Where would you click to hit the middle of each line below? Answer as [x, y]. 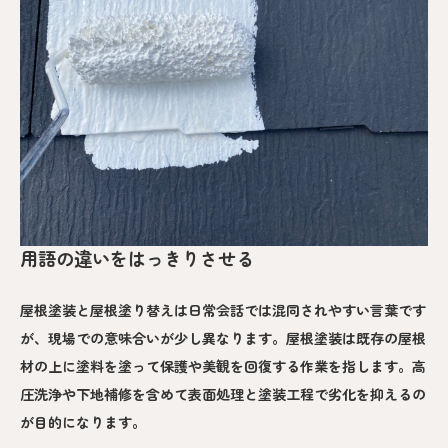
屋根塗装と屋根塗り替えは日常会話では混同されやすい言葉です [223, 309]
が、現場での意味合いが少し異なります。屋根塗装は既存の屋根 [223, 337]
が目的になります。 [83, 421]
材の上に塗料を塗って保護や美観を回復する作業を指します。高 [223, 365]
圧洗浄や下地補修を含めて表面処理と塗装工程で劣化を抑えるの [223, 393]
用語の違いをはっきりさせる [137, 258]
